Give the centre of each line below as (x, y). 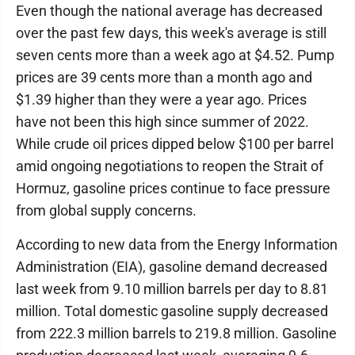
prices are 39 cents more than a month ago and (164, 77)
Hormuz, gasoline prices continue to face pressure (173, 188)
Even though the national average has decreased (169, 11)
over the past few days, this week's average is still (171, 33)
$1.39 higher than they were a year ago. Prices (161, 99)
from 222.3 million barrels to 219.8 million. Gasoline (176, 333)
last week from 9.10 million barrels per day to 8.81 (172, 289)
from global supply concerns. (106, 210)
